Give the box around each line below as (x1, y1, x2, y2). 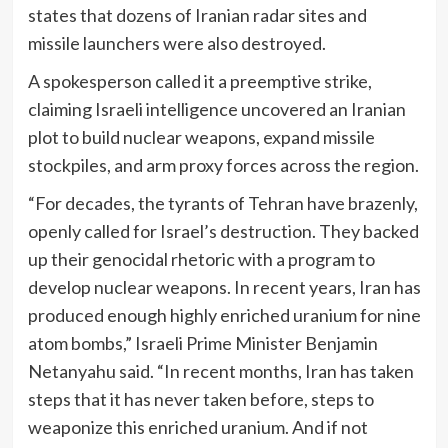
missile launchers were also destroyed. (27, 31, 326, 54)
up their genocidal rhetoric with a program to (27, 247, 375, 270)
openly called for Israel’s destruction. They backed (27, 219, 419, 242)
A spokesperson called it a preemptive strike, (27, 69, 372, 92)
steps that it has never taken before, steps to (27, 387, 374, 410)
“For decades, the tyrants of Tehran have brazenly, (27, 191, 418, 214)
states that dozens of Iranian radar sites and (27, 3, 367, 26)
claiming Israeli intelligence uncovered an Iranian (27, 97, 406, 120)
